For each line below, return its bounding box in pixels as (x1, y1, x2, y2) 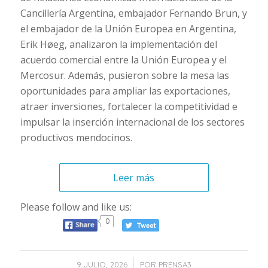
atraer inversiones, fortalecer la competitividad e (20, 99, 237, 113)
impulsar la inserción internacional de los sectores (20, 115, 245, 129)
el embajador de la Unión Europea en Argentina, (20, 22, 236, 35)
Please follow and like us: (20, 200, 132, 214)
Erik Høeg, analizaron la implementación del (20, 37, 217, 51)
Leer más (113, 170, 155, 184)
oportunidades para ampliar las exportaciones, (20, 84, 230, 98)
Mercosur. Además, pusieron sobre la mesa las (20, 68, 229, 82)
